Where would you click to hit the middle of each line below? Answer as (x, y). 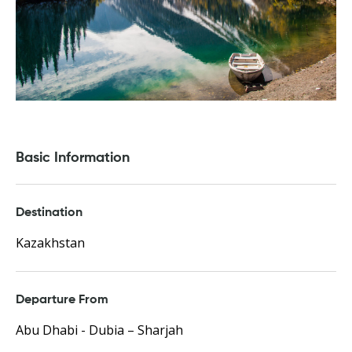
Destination (49, 213)
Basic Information (73, 158)
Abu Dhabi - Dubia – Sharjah (99, 330)
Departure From (62, 300)
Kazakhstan (50, 243)
